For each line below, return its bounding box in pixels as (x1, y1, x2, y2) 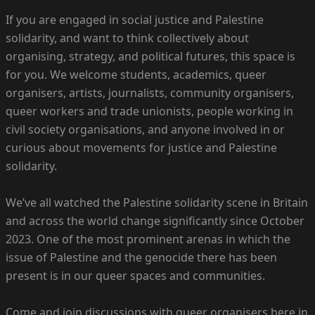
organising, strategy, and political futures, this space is (6, 49, 295, 65)
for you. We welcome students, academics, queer (6, 67, 266, 83)
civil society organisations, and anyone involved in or (6, 122, 285, 138)
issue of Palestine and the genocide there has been (6, 250, 277, 266)
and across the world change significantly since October (6, 213, 304, 229)
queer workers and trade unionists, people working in (6, 103, 293, 120)
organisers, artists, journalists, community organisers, (6, 85, 294, 101)
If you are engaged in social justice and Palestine (6, 12, 264, 28)
